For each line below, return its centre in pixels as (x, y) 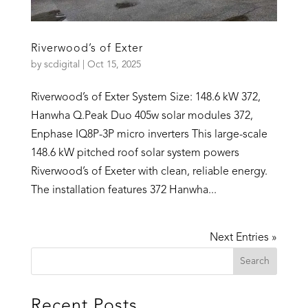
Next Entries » (244, 238)
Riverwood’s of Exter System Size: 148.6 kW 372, (145, 98)
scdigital (62, 65)
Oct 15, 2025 (114, 65)
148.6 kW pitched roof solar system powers (135, 154)
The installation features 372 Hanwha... (123, 191)
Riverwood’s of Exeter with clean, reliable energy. (149, 172)
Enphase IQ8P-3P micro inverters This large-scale (149, 135)
